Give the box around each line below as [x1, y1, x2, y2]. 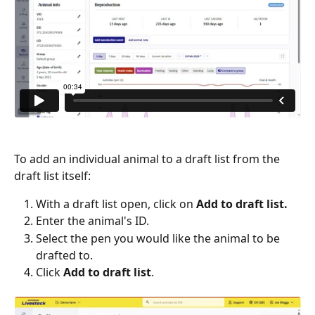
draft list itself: [14, 167, 91, 184]
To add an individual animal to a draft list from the [14, 150, 283, 167]
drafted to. [36, 247, 93, 263]
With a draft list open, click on [36, 195, 196, 212]
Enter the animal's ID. [36, 213, 149, 229]
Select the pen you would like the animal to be [36, 230, 283, 246]
